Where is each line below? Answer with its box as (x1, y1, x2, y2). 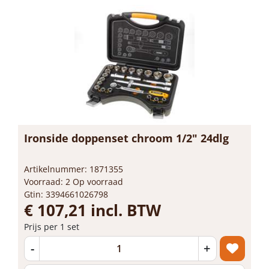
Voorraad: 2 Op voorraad (24, 175, 123, 187)
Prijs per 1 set (24, 220, 79, 232)
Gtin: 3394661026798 (24, 188, 108, 200)
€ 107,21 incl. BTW (24, 199, 161, 221)
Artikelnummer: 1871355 (24, 163, 123, 175)
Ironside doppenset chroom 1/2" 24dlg (24, 130, 229, 145)
